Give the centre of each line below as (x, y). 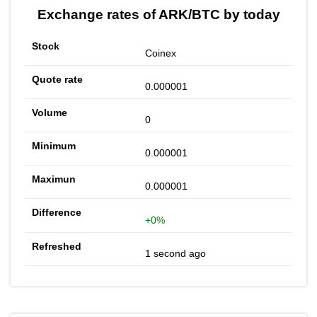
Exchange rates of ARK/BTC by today (158, 15)
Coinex (161, 53)
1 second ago (176, 254)
